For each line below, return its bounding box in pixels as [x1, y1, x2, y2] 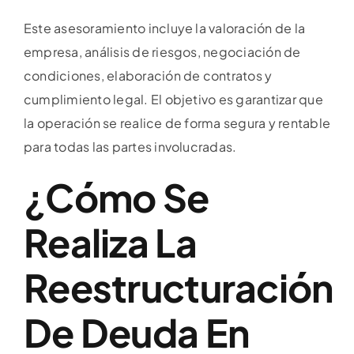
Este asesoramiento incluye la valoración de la [24, 19, 306, 36]
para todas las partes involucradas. [24, 137, 237, 155]
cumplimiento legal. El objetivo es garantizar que [24, 90, 323, 107]
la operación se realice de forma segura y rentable [24, 114, 330, 131]
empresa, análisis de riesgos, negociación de [24, 43, 301, 60]
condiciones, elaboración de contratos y [24, 66, 273, 84]
